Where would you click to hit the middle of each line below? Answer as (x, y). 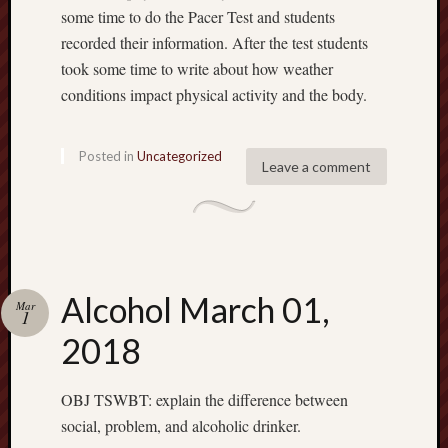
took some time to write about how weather (197, 68)
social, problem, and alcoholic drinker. (181, 425)
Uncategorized (179, 155)
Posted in (108, 155)
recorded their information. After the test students (214, 42)
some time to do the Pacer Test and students (198, 16)
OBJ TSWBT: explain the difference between (204, 399)
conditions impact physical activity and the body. (214, 94)
